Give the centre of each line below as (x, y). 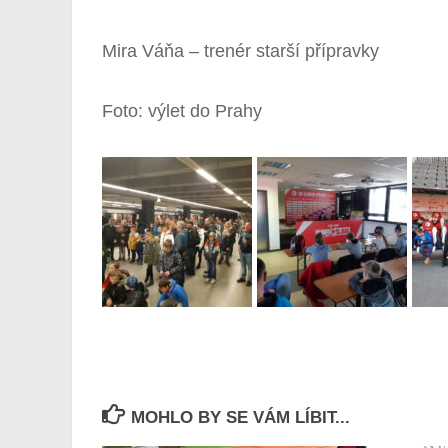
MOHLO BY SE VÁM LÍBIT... (241, 417)
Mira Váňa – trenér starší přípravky (240, 50)
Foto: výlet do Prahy (182, 111)
